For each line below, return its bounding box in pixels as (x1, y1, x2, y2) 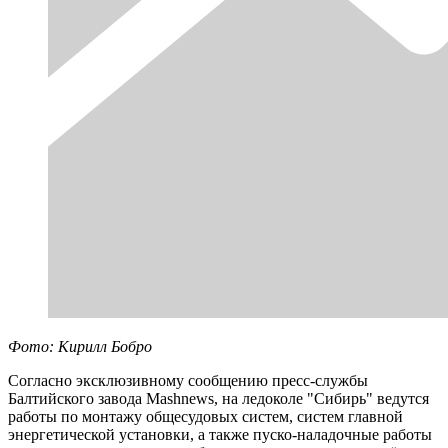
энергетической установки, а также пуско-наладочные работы (8, 425, 432, 443)
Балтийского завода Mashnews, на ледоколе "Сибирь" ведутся (8, 389, 429, 407)
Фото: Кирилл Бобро (8, 337, 152, 355)
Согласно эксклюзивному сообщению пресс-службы (8, 371, 368, 389)
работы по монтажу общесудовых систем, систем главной (8, 407, 403, 425)
